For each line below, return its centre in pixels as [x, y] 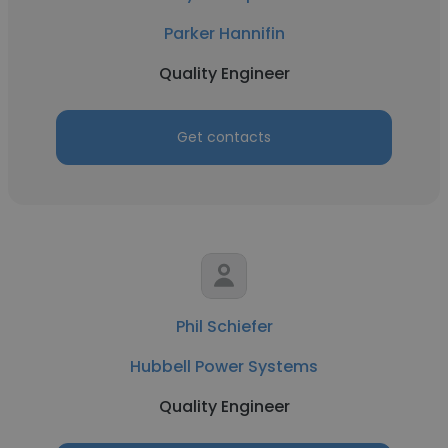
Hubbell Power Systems [224, 366]
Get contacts [224, 137]
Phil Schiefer [224, 326]
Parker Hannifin [224, 33]
